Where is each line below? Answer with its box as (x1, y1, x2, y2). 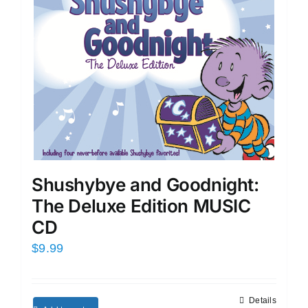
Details (249, 296, 276, 305)
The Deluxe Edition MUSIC (32, 195, 251, 217)
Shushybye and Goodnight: (32, 174, 259, 195)
